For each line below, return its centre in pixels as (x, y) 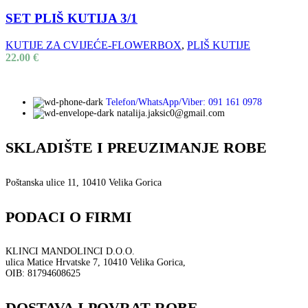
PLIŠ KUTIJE (219, 45)
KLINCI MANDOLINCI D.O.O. (70, 252)
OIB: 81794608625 (43, 274)
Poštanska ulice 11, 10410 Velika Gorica (84, 182)
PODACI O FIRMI (69, 217)
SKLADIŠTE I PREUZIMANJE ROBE (136, 148)
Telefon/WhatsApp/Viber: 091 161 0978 (184, 102)
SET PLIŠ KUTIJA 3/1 (71, 19)
